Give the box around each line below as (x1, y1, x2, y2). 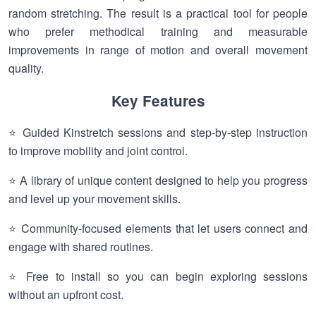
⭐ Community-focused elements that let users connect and (8, 220, 308, 236)
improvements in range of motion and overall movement (8, 42, 308, 58)
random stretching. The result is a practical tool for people (8, 5, 308, 21)
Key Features (111, 90, 205, 111)
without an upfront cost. (8, 286, 123, 303)
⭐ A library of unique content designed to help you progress (8, 172, 308, 188)
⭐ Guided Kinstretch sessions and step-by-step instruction (8, 124, 308, 140)
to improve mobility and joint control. (8, 142, 188, 159)
